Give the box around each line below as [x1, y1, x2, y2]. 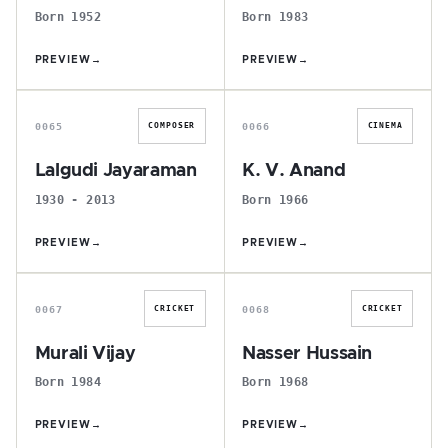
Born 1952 [34, 9, 101, 25]
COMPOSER [148, 121, 196, 131]
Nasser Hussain [242, 344, 373, 363]
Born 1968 [242, 374, 309, 390]
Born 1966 [242, 191, 309, 207]
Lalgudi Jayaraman [34, 162, 197, 180]
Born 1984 [34, 374, 101, 390]
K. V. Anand [242, 162, 346, 180]
